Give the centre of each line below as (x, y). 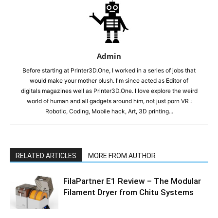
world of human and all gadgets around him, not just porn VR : (109, 101)
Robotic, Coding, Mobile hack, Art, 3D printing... (109, 111)
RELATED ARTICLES (46, 156)
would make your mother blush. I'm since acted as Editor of (109, 81)
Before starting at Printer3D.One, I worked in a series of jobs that (109, 71)
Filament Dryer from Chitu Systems (128, 192)
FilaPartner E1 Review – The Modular (132, 181)
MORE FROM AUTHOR (122, 156)
